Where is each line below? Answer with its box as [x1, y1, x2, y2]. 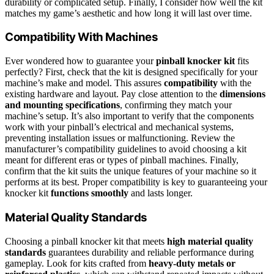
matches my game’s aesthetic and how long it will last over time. [5, 7, 252, 18]
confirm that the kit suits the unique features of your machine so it [5, 166, 256, 177]
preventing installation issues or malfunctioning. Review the [5, 133, 235, 144]
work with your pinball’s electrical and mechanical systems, [5, 122, 234, 133]
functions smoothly [51, 188, 128, 199]
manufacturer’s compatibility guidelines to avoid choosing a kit [5, 144, 246, 155]
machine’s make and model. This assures [5, 78, 164, 89]
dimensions [220, 89, 265, 100]
